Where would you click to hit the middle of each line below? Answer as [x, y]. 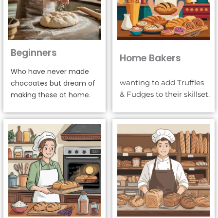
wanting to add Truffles [162, 82]
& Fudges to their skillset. [165, 94]
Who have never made [50, 71]
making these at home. [51, 95]
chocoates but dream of [53, 83]
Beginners [34, 53]
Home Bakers [150, 58]
